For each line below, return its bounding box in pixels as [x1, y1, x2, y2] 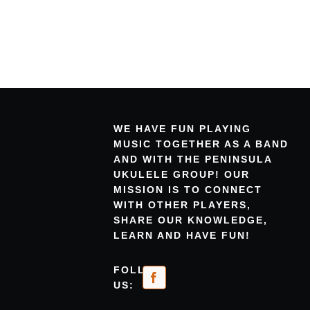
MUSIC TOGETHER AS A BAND [113, 138, 289, 149]
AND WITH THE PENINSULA [113, 153, 273, 165]
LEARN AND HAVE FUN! [113, 229, 251, 241]
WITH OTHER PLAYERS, [113, 199, 252, 210]
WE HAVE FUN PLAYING [113, 122, 252, 134]
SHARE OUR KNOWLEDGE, [113, 214, 268, 226]
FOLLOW [113, 264, 165, 275]
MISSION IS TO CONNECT [113, 183, 263, 195]
